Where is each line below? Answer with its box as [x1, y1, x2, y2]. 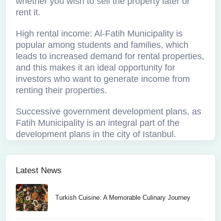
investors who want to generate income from [16, 74, 190, 84]
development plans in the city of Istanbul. [16, 129, 176, 139]
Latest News [16, 166, 62, 175]
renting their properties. [16, 85, 107, 95]
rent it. [16, 7, 40, 17]
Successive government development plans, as [16, 107, 201, 116]
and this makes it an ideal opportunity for [16, 63, 175, 73]
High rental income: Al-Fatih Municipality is [16, 29, 183, 38]
